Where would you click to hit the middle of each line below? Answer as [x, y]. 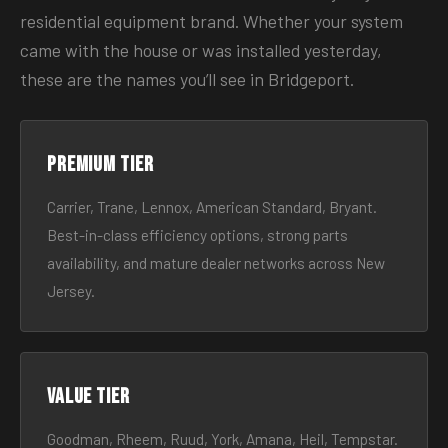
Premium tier [100, 164]
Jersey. [71, 291]
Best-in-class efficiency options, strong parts [197, 235]
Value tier [88, 396]
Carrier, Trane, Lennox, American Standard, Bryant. [212, 207]
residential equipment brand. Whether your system [211, 21]
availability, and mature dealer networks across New [216, 263]
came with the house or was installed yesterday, [201, 50]
